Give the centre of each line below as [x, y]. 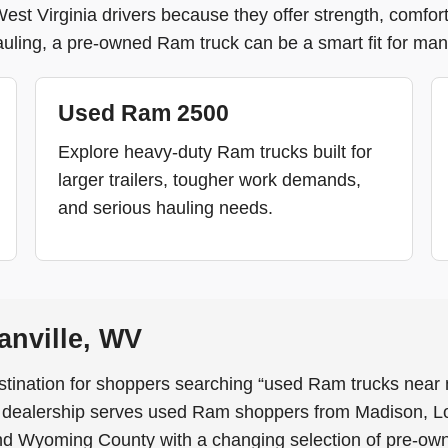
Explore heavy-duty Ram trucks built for [215, 152]
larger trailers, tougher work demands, [210, 180]
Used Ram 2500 [144, 113]
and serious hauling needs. [166, 208]
